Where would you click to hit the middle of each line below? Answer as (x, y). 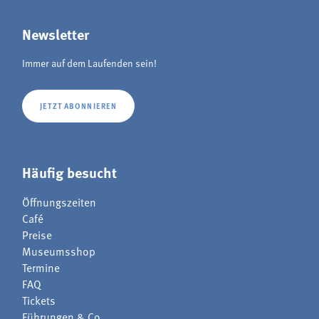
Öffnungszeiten (59, 202)
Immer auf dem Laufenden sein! (90, 63)
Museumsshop (59, 251)
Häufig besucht (70, 172)
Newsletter (56, 33)
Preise (37, 234)
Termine (41, 267)
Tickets (39, 300)
